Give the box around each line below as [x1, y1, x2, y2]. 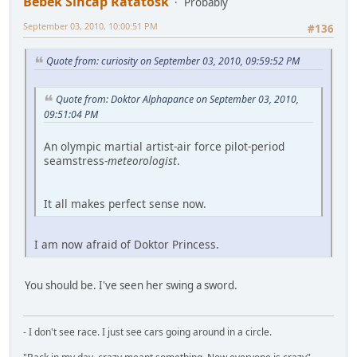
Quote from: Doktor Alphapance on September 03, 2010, [56, 92, 299, 106]
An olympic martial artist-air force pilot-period [44, 138, 284, 154]
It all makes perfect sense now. [44, 195, 206, 211]
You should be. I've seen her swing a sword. [25, 277, 237, 292]
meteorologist [108, 152, 177, 168]
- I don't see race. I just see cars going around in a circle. [23, 324, 272, 339]
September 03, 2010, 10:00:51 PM [23, 19, 158, 32]
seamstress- [44, 152, 108, 168]
